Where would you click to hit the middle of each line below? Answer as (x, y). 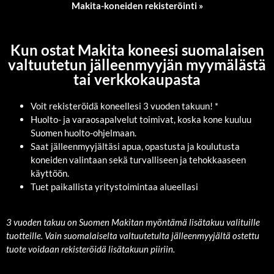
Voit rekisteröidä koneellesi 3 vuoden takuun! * (124, 106)
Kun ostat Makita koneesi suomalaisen (137, 50)
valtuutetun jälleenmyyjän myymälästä (137, 65)
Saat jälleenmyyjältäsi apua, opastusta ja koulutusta (135, 146)
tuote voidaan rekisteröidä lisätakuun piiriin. (91, 249)
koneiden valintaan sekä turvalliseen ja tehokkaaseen (138, 160)
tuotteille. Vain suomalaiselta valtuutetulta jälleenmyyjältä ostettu (133, 236)
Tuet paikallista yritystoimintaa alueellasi (114, 187)
